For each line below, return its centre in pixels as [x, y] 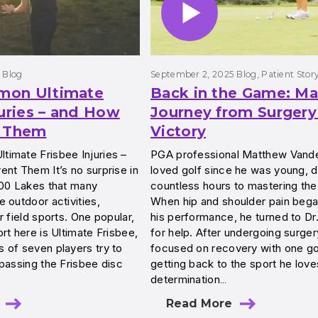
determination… [189, 279]
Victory [179, 132]
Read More [199, 303]
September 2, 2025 [192, 74]
